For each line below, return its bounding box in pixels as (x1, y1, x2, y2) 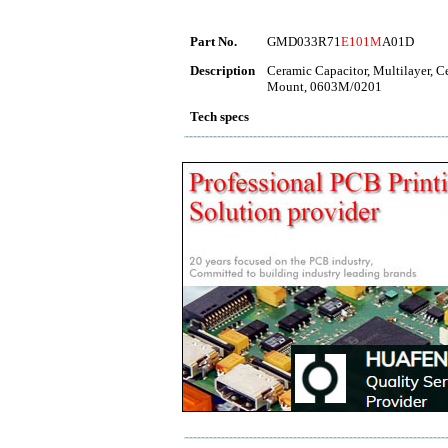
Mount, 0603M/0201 (267, 79, 382, 94)
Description (190, 63, 255, 78)
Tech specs (190, 109, 249, 124)
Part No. (190, 34, 237, 49)
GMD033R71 (267, 34, 341, 49)
